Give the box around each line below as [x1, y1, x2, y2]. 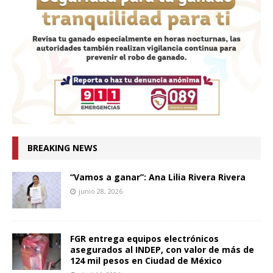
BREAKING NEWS [27, 142, 97, 154]
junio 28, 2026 [79, 186, 122, 196]
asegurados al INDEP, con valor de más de [70, 244, 254, 256]
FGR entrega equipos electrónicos [70, 233, 219, 245]
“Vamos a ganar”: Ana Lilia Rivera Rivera [70, 171, 246, 183]
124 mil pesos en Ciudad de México [70, 255, 222, 267]
